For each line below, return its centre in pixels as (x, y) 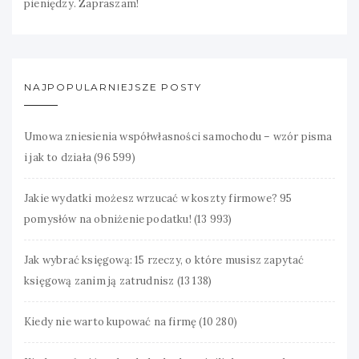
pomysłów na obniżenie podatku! (108, 219)
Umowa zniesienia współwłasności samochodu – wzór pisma (178, 136)
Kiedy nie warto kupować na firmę (111, 321)
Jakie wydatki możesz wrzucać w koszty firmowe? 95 (158, 198)
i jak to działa (58, 157)
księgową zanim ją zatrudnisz (99, 280)
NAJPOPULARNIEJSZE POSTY (113, 87)
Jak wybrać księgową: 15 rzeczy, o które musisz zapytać (164, 260)
